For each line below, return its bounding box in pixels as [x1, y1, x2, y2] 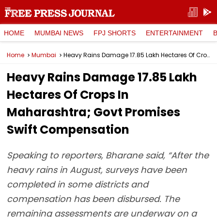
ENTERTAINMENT [146, 29, 203, 37]
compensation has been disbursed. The [7, 193, 180, 205]
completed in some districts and [7, 178, 148, 190]
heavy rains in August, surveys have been [7, 164, 187, 176]
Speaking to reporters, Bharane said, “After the [7, 149, 209, 161]
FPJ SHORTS [93, 29, 136, 37]
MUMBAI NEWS [34, 29, 83, 37]
